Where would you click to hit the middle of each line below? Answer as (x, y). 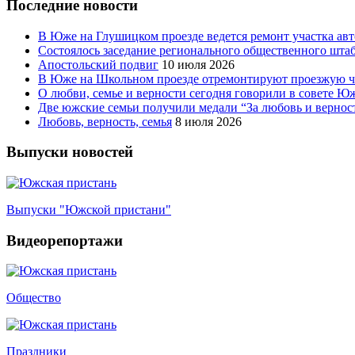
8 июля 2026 (208, 121)
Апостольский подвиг (98, 64)
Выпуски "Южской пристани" (89, 209)
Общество (34, 298)
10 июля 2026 (198, 64)
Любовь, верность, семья (105, 121)
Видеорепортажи (65, 240)
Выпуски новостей (70, 152)
